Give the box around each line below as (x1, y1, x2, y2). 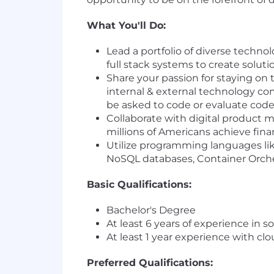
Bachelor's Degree (106, 204, 196, 217)
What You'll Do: (87, 20, 166, 32)
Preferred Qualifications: (87, 257, 213, 269)
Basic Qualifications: (87, 179, 191, 191)
